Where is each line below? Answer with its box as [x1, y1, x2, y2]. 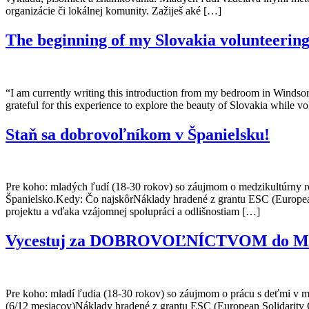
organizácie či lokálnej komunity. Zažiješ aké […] [6, 4, 221, 17]
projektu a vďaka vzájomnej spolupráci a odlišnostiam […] [6, 206, 260, 218]
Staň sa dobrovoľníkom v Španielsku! [6, 125, 270, 143]
